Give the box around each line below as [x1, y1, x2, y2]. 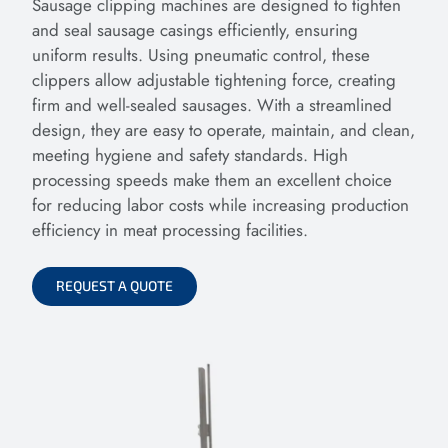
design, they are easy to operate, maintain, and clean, [32, 117, 415, 142]
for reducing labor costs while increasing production [32, 192, 409, 217]
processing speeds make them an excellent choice [32, 167, 392, 192]
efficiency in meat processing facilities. [32, 217, 308, 242]
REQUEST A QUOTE [56, 277, 173, 295]
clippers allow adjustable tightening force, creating [32, 67, 396, 92]
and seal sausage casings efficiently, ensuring [32, 17, 358, 42]
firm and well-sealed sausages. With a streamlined [32, 92, 392, 117]
